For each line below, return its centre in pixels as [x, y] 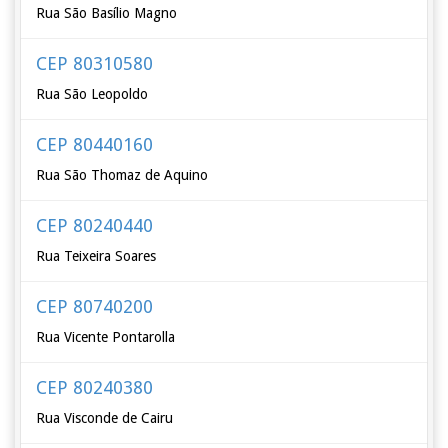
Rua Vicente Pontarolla [106, 337]
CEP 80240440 [95, 225]
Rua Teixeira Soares [96, 256]
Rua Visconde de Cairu [105, 418]
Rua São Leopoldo [92, 94]
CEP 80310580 [95, 63]
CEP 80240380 [95, 387]
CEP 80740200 [95, 306]
